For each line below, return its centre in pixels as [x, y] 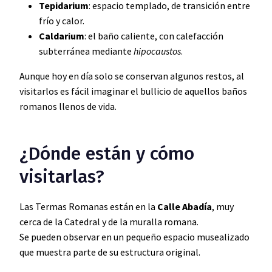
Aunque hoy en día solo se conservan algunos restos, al [132, 76]
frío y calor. [62, 20]
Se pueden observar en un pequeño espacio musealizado [134, 236]
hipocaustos [157, 51]
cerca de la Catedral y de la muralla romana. [109, 221]
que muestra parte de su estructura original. [110, 252]
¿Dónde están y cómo [107, 153]
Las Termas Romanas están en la [88, 206]
